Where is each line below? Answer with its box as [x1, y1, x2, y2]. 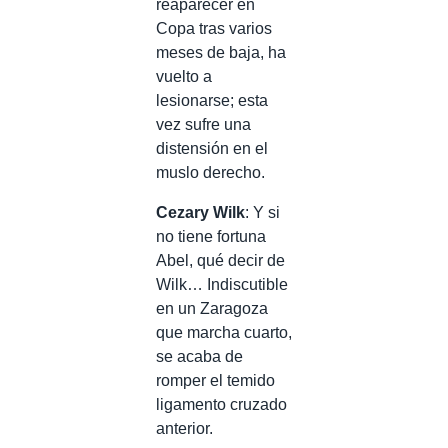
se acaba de [156, 347, 243, 365]
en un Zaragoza [156, 299, 268, 317]
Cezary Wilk [156, 203, 245, 221]
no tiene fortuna [156, 227, 266, 245]
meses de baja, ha [156, 43, 286, 61]
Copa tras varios [156, 19, 272, 37]
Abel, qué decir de [156, 251, 285, 269]
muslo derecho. [156, 163, 265, 181]
